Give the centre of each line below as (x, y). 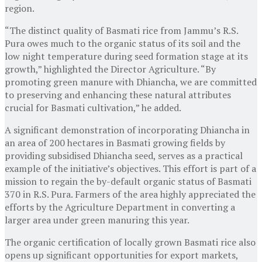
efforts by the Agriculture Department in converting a (120, 207)
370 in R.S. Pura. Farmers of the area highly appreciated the (130, 194)
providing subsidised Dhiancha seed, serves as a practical (124, 155)
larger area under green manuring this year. (97, 220)
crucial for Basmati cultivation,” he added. (93, 107)
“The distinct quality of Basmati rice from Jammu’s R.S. (121, 30)
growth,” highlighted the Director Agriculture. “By (110, 69)
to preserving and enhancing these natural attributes (118, 94)
